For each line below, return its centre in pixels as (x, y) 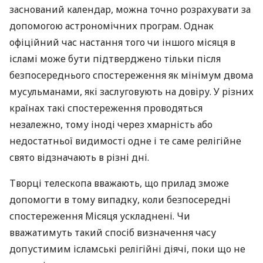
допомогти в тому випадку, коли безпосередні (120, 200)
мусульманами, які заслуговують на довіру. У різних (131, 92)
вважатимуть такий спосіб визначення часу (113, 232)
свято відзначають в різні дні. (79, 157)
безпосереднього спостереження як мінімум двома (131, 75)
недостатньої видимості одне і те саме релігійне (125, 141)
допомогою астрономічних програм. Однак (112, 26)
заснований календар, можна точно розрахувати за (130, 9)
